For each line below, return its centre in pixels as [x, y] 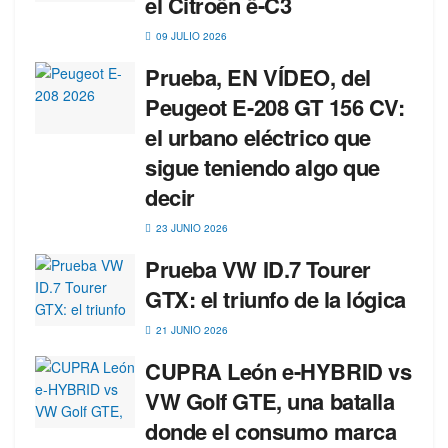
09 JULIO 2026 [190, 36]
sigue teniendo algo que [262, 167]
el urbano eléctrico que [258, 137]
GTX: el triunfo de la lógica [275, 299]
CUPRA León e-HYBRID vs [278, 371]
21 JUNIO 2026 [190, 330]
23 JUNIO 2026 [190, 228]
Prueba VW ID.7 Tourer [258, 269]
